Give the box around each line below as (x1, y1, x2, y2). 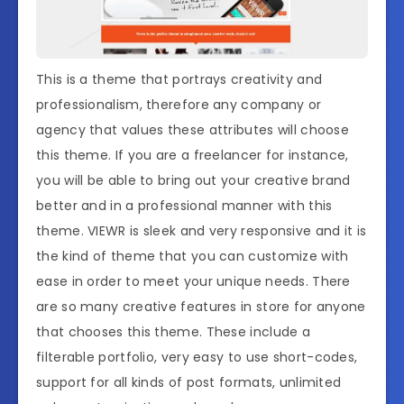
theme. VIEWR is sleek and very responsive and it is (36, 221, 367, 240)
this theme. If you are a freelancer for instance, (36, 145, 349, 164)
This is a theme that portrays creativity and (36, 69, 323, 88)
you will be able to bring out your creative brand (36, 170, 351, 189)
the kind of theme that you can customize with (36, 246, 349, 265)
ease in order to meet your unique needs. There (36, 271, 351, 290)
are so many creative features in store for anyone (36, 297, 366, 316)
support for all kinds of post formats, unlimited (36, 372, 342, 391)
